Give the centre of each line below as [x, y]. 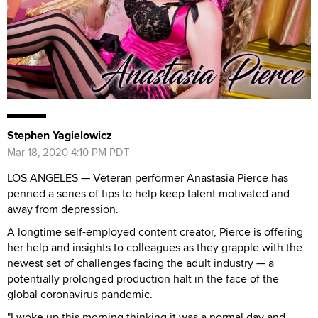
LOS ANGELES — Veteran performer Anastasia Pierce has [148, 177]
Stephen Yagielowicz [60, 135]
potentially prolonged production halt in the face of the [143, 278]
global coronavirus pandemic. [80, 294]
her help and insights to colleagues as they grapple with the [155, 247]
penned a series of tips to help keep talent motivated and [148, 193]
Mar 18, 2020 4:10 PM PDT [68, 152]
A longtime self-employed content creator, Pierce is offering [155, 231]
